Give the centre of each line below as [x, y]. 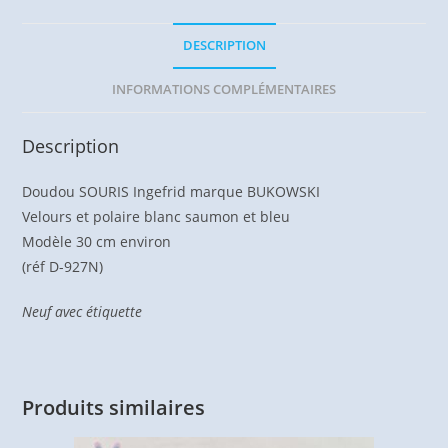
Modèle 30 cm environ [97, 242]
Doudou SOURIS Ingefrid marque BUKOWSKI [171, 192]
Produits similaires [114, 408]
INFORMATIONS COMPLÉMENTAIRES [224, 90]
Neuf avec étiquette [82, 312]
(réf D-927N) [63, 267]
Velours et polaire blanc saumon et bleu [156, 217]
